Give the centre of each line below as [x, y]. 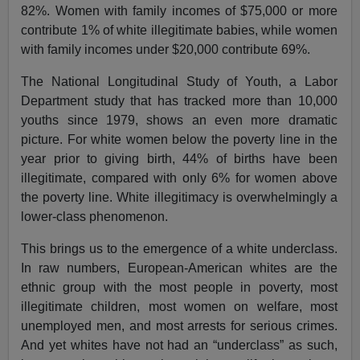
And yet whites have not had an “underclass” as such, [179, 346]
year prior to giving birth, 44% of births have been [179, 159]
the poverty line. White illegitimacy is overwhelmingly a [179, 198]
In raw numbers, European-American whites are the [179, 268]
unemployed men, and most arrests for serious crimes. [179, 326]
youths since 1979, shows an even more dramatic [179, 121]
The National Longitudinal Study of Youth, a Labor [179, 82]
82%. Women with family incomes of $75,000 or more [179, 11]
